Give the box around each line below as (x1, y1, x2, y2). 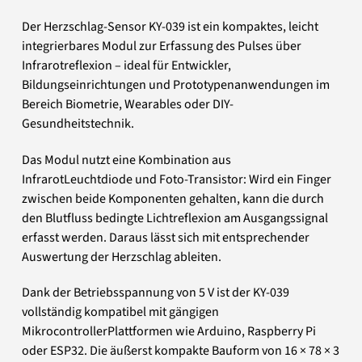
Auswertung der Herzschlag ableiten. (22, 247, 222, 266)
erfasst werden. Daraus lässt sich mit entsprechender (22, 228, 310, 246)
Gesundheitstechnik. (22, 114, 135, 133)
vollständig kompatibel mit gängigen (22, 303, 220, 322)
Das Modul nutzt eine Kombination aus (22, 150, 232, 169)
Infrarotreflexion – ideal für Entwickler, (22, 56, 232, 74)
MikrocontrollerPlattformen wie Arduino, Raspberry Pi (22, 322, 317, 341)
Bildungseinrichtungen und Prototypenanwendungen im (22, 75, 330, 94)
